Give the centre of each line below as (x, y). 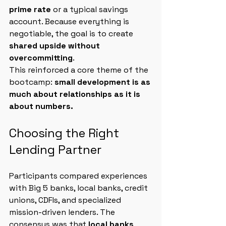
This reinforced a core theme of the (80, 70)
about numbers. (41, 106)
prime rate (30, 9)
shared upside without (55, 46)
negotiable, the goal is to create (72, 34)
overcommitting (41, 58)
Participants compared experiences (79, 176)
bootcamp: (32, 82)
